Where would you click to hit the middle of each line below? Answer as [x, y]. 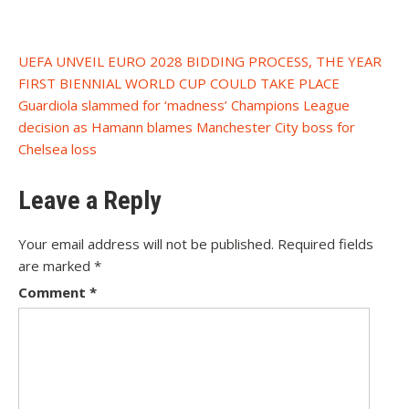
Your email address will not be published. [146, 244]
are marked [56, 266]
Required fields [325, 244]
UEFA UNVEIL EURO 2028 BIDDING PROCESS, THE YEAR [200, 62]
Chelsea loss [58, 149]
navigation [70, 90]
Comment [54, 293]
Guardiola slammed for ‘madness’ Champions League [184, 105]
